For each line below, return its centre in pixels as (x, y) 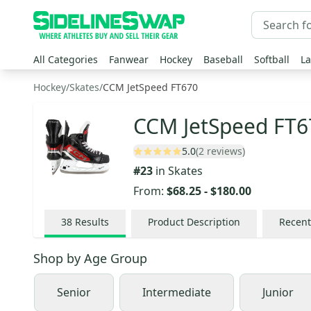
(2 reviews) (220, 151)
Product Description (194, 222)
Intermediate (177, 292)
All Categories (66, 59)
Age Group (116, 258)
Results (92, 222)
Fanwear (129, 59)
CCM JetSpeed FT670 (150, 87)
